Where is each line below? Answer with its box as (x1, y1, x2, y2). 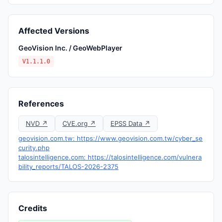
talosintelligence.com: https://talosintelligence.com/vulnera (18, 153, 202, 161)
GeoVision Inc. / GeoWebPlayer (18, 44, 122, 52)
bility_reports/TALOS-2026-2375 (18, 163, 118, 170)
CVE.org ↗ (62, 119, 96, 127)
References (18, 99, 64, 109)
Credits (18, 203, 47, 213)
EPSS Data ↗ (111, 119, 150, 127)
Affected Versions (18, 26, 89, 36)
